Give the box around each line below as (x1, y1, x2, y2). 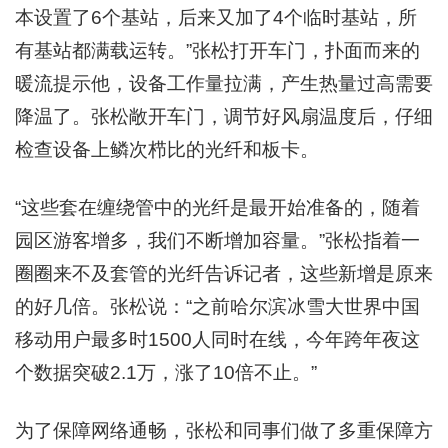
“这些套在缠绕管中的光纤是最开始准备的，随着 (15, 196, 420, 218)
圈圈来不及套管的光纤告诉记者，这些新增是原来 (15, 262, 433, 284)
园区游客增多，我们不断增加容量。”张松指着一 (15, 229, 420, 251)
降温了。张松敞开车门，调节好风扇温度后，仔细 (15, 105, 433, 127)
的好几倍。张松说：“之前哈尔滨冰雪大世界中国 (15, 295, 420, 317)
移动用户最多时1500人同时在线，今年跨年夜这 (15, 328, 420, 350)
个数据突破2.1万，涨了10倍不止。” (15, 361, 317, 383)
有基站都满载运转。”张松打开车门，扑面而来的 (15, 39, 420, 61)
